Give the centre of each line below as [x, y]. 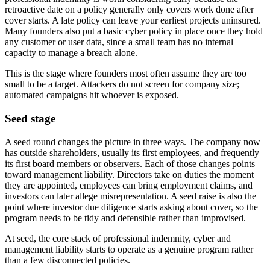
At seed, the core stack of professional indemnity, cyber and [118, 238]
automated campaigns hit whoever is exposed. [92, 95]
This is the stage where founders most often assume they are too [126, 74]
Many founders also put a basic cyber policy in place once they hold [134, 31]
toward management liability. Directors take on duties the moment [129, 174]
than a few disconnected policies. [67, 260]
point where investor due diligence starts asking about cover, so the [131, 207]
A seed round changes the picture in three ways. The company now [133, 142]
